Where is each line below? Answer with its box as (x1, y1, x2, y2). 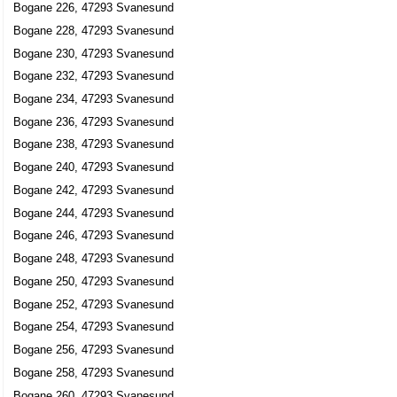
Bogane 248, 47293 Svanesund (13, 252, 175, 266)
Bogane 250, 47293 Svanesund (13, 274, 175, 288)
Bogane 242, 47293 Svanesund (13, 183, 175, 197)
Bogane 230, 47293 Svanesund (13, 46, 175, 60)
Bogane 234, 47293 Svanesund (13, 92, 175, 105)
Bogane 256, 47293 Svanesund (13, 343, 175, 357)
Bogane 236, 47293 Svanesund (13, 114, 175, 128)
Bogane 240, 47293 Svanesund (13, 160, 175, 175)
